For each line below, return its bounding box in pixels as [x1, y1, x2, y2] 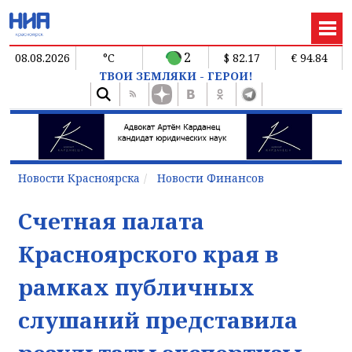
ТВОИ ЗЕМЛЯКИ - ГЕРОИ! [99, 68, 253, 83]
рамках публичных [18, 271, 255, 302]
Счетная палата [18, 205, 204, 236]
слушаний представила [18, 304, 298, 335]
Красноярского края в [18, 238, 278, 269]
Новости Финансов [157, 170, 264, 185]
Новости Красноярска [18, 170, 140, 185]
